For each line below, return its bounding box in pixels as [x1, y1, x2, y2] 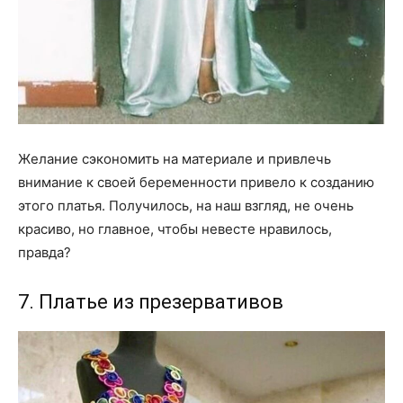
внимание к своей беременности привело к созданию [18, 174, 374, 192]
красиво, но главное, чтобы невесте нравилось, [18, 220, 332, 238]
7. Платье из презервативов [18, 291, 283, 314]
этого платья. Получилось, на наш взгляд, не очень [18, 197, 354, 215]
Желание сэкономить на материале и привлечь [18, 150, 331, 168]
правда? [18, 244, 71, 262]
